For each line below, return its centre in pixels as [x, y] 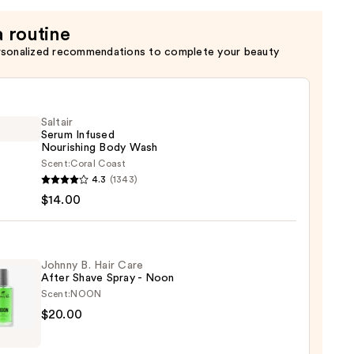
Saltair [57, 123]
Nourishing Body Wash [99, 148]
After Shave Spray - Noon [107, 279]
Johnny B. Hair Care [92, 266]
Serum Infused [77, 136]
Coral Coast [98, 164]
